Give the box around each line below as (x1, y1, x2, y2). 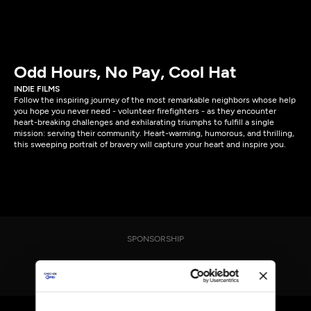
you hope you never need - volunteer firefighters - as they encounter (14, 106, 276, 116)
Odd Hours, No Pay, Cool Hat (14, 62, 237, 82)
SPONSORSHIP (127, 234, 184, 244)
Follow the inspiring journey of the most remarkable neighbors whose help (14, 95, 296, 105)
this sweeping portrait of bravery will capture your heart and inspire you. (14, 140, 286, 149)
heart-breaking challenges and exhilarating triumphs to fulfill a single (14, 117, 274, 127)
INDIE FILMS (14, 84, 60, 94)
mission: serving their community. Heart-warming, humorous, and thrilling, (14, 128, 294, 138)
